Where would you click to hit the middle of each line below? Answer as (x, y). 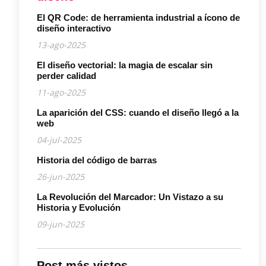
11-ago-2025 (61, 92)
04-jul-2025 (59, 140)
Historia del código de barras (97, 160)
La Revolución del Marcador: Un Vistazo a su (130, 197)
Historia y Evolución (79, 207)
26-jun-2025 (61, 176)
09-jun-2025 (61, 224)
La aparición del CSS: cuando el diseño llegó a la (138, 112)
